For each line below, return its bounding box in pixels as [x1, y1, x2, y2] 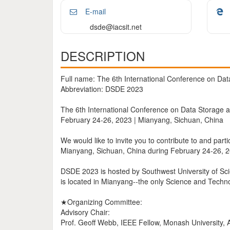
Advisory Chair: [61, 207, 110, 217]
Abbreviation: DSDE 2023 [61, 84, 143, 94]
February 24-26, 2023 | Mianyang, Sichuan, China [61, 114, 223, 125]
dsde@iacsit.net [90, 22, 142, 32]
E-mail [83, 6, 106, 16]
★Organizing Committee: [61, 197, 142, 207]
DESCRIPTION [61, 47, 145, 65]
